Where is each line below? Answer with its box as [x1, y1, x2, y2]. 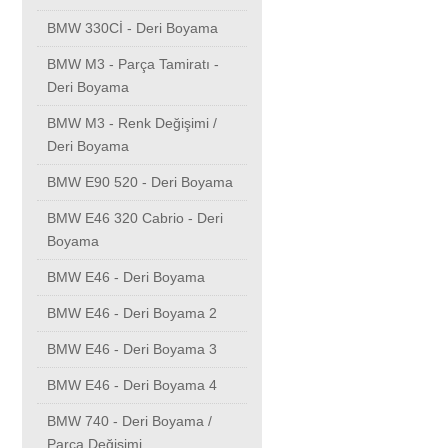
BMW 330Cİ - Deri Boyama [47, 20, 218, 37]
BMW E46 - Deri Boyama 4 [47, 377, 217, 394]
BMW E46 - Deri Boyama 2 [47, 305, 217, 322]
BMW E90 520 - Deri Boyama [47, 174, 233, 191]
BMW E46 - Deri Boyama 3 [47, 341, 217, 358]
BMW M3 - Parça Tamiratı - [47, 56, 219, 73]
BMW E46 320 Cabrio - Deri [47, 210, 223, 227]
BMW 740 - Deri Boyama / [47, 413, 212, 430]
